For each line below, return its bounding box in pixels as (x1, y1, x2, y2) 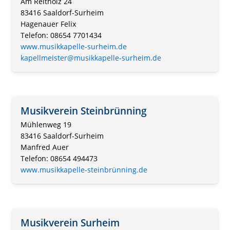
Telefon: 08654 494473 (21, 153, 98, 163)
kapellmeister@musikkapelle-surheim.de (21, 52, 161, 63)
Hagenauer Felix (21, 18, 76, 29)
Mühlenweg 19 (21, 119, 71, 129)
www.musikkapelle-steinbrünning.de (21, 164, 147, 175)
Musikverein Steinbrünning (21, 103, 147, 118)
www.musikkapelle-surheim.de (21, 41, 127, 51)
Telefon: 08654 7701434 (21, 30, 102, 40)
